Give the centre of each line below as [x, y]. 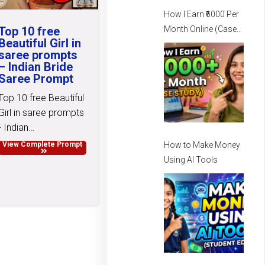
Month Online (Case [201, 29]
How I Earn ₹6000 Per [202, 14]
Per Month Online [196, 59]
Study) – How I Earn [201, 44]
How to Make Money [202, 145]
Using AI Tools [191, 160]
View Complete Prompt [43, 144]
